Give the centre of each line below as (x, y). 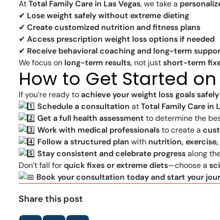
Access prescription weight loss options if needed (121, 39)
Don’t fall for (41, 165)
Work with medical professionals (98, 130)
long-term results (97, 63)
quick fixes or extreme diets (116, 165)
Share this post (51, 199)
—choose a (189, 165)
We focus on (41, 63)
